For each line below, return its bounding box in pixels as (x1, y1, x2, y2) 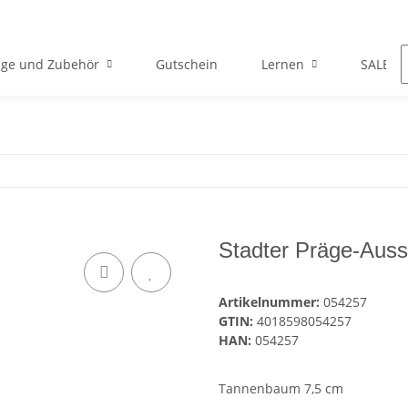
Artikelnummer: (219, 293, 323, 311)
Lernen (260, 56, 304, 74)
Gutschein (155, 56, 218, 74)
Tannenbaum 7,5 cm (219, 380, 343, 398)
